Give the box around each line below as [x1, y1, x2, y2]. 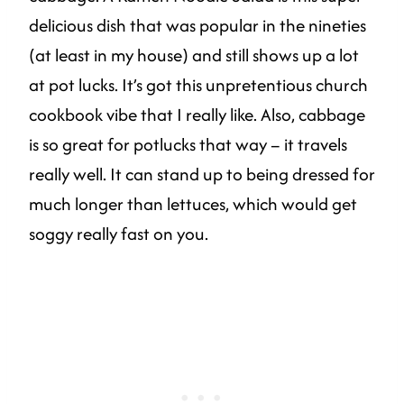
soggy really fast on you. [29, 220, 208, 246]
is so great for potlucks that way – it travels [29, 131, 347, 157]
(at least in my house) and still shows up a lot [29, 41, 359, 68]
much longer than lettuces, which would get [29, 190, 357, 216]
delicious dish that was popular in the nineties [29, 12, 366, 38]
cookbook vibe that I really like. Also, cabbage [29, 101, 365, 127]
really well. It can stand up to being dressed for [29, 161, 375, 187]
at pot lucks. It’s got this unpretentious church [29, 71, 368, 97]
